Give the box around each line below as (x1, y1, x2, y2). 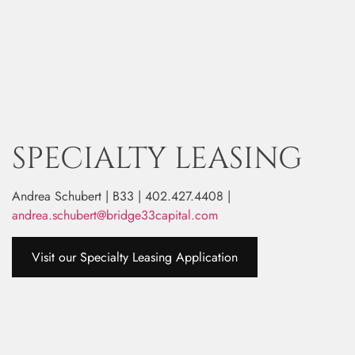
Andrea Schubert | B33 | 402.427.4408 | (12, 186, 231, 205)
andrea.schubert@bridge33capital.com (12, 205, 218, 224)
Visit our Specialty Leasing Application (32, 247, 238, 266)
